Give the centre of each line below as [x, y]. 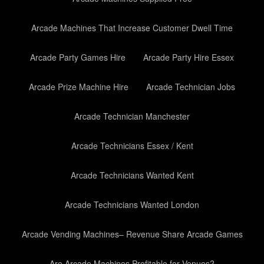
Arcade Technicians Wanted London [132, 204]
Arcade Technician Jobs [191, 87]
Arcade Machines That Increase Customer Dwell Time [132, 28]
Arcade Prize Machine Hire [79, 87]
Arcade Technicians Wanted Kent [132, 175]
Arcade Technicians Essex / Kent [132, 146]
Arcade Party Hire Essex [189, 57]
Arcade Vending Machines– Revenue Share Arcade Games [132, 234]
